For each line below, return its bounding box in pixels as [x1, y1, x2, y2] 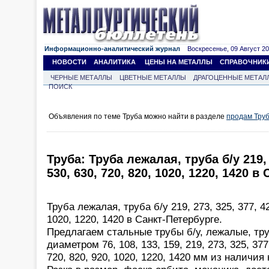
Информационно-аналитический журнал [44, 45, 180, 52]
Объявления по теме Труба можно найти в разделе [49, 112, 226, 121]
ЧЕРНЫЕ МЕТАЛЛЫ [50, 74, 112, 81]
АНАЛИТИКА [94, 58, 136, 65]
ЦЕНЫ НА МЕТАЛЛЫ [145, 58, 213, 65]
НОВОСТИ [52, 58, 86, 65]
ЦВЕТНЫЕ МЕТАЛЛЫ [119, 74, 186, 81]
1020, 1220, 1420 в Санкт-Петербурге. [47, 213, 222, 225]
